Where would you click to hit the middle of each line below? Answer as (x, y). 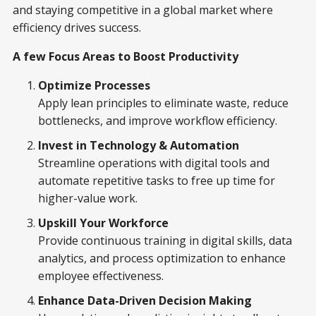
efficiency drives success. (77, 28)
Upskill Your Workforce (103, 223)
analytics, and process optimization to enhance (162, 259)
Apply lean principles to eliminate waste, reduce (163, 103)
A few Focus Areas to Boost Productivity (126, 57)
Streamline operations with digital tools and (154, 163)
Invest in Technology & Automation (139, 146)
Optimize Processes (94, 86)
